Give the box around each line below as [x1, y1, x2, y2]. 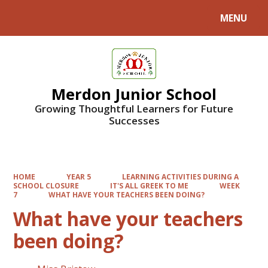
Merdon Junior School [51, 84, 217, 105]
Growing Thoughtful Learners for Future [35, 102, 233, 116]
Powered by [12, 14, 62, 26]
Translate [83, 14, 123, 26]
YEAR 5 [66, 172, 91, 182]
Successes [108, 114, 160, 128]
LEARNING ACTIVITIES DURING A [121, 172, 239, 182]
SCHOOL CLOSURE [13, 181, 80, 191]
